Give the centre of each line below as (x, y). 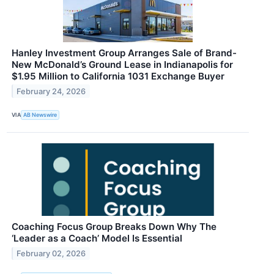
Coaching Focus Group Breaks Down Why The (114, 226)
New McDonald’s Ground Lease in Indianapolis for (122, 64)
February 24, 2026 (51, 91)
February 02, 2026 (51, 253)
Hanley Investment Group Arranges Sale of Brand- (124, 53)
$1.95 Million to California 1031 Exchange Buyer (118, 76)
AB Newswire (40, 115)
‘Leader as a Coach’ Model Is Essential (97, 238)
